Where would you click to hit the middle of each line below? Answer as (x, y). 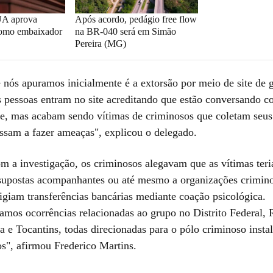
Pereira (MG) (100, 43)
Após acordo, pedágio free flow (136, 19)
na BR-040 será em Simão (125, 31)
